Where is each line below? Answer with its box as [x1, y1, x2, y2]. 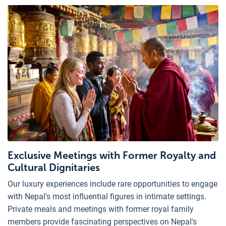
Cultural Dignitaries [8, 161, 100, 174]
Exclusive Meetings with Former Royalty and [8, 149, 216, 161]
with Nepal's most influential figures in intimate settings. [8, 191, 206, 201]
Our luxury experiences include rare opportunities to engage [8, 179, 217, 189]
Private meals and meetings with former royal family [8, 204, 194, 214]
